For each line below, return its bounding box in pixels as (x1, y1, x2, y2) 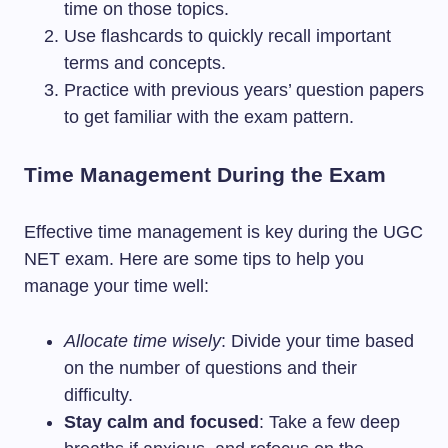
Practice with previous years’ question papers (64, 80, 424, 100)
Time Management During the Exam (24, 163, 386, 186)
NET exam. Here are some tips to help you (24, 249, 364, 269)
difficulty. (64, 385, 133, 405)
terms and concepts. (64, 53, 226, 73)
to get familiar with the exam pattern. (64, 107, 354, 127)
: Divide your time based (221, 331, 414, 351)
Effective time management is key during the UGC (24, 222, 423, 242)
